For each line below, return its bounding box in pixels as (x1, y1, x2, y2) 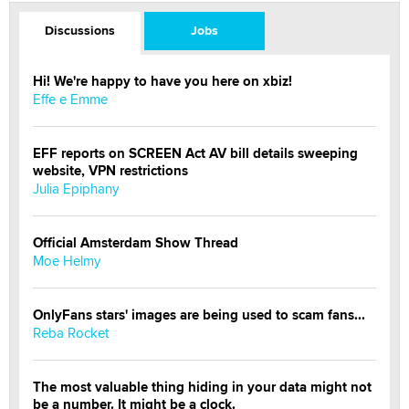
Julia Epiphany (33, 178, 119, 198)
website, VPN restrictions (33, 160, 188, 181)
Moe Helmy (33, 250, 100, 270)
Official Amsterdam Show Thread (33, 232, 238, 253)
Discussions (44, 20, 115, 39)
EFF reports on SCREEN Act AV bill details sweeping (33, 142, 358, 163)
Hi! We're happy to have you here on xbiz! (33, 70, 292, 91)
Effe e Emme (33, 89, 108, 109)
